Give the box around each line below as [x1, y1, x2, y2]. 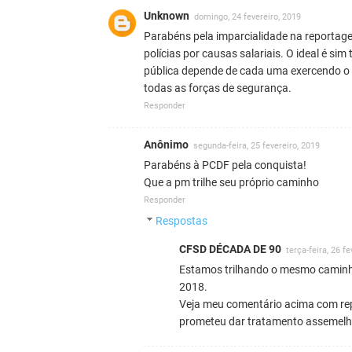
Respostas [156, 214, 208, 227]
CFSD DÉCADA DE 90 [179, 242, 281, 255]
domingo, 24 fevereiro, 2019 [194, 11, 301, 22]
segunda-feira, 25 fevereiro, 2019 [193, 140, 320, 151]
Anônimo [144, 137, 189, 151]
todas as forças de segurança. [144, 81, 291, 94]
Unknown [144, 9, 189, 22]
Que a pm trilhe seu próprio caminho [144, 175, 319, 189]
